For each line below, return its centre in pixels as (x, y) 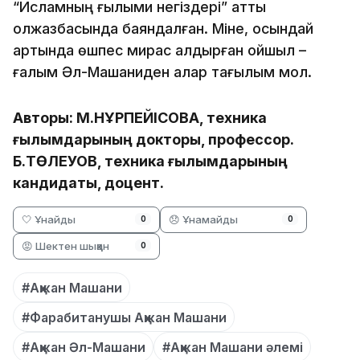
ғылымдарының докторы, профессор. (153, 139)
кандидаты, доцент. (88, 182)
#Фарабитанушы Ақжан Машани (124, 317)
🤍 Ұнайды (49, 219)
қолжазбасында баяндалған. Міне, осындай (163, 28)
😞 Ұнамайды (204, 219)
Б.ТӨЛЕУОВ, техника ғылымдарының (150, 161)
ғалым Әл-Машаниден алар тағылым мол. (162, 72)
